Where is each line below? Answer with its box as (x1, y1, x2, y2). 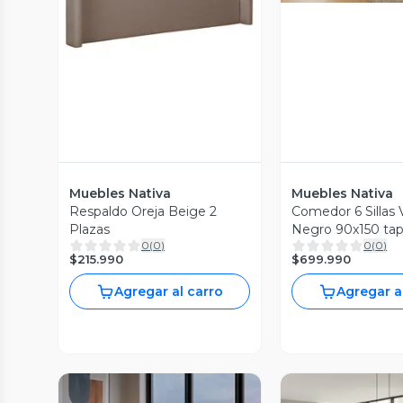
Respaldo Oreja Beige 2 (69, 203, 217, 219)
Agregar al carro (114, 283, 224, 300)
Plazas (69, 221, 110, 237)
